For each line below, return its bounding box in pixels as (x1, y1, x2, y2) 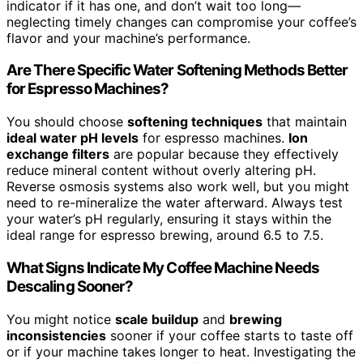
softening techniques (127, 113, 263, 130)
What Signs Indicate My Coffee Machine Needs (6, 258, 319, 277)
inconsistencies (6, 327, 106, 344)
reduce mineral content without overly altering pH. (6, 162, 316, 179)
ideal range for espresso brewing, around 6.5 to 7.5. (6, 227, 323, 244)
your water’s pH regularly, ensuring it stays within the (6, 211, 331, 228)
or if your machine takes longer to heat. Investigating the (6, 343, 356, 360)
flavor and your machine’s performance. (6, 29, 250, 46)
